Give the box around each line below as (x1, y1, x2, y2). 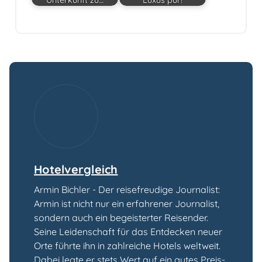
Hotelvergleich (34, 162, 118, 177)
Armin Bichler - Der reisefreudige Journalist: (34, 184, 220, 196)
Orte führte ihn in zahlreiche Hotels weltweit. (34, 240, 220, 252)
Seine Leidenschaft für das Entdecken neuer (34, 226, 222, 238)
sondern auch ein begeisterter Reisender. (34, 212, 208, 224)
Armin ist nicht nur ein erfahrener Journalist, (34, 198, 219, 210)
